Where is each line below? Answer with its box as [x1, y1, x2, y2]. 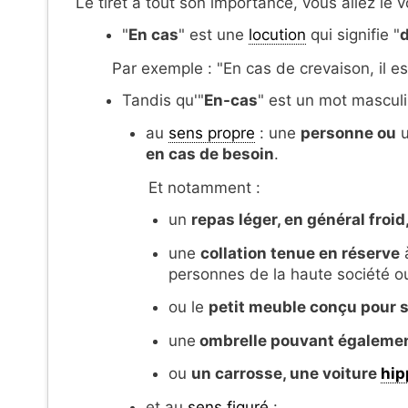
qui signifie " [306, 25, 400, 45]
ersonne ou [310, 124, 396, 143]
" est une [178, 25, 249, 45]
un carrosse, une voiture [191, 364, 381, 383]
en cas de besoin [145, 145, 274, 164]
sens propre [168, 124, 255, 143]
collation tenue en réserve [200, 243, 400, 262]
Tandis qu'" [122, 90, 204, 109]
